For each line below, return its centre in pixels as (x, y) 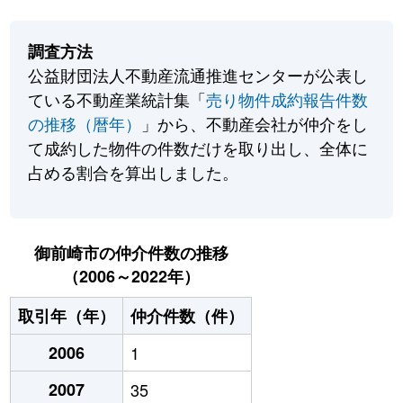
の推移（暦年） (85, 124)
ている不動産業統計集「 (117, 99)
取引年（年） (67, 316)
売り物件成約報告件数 (287, 99)
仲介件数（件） (188, 316)
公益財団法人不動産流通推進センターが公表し (198, 75)
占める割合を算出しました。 (134, 172)
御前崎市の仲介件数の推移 (131, 253)
